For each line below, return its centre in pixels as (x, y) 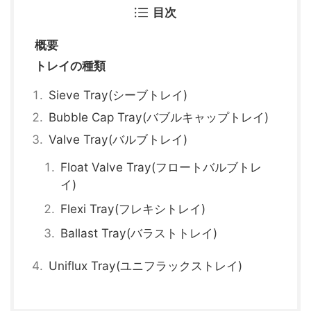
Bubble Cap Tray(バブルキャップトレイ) (159, 117)
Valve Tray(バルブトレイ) (118, 139)
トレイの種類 (70, 66)
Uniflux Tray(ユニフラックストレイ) (146, 266)
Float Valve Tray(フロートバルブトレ (161, 167)
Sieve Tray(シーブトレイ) (118, 95)
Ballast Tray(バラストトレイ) (139, 233)
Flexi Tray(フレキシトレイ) (133, 209)
